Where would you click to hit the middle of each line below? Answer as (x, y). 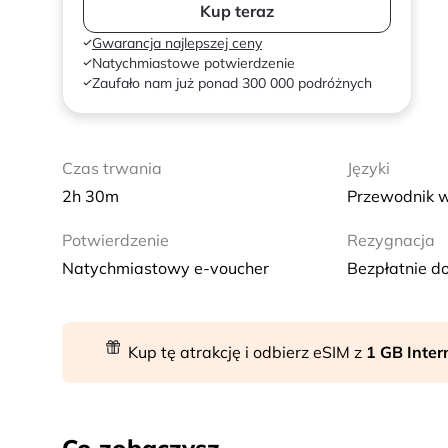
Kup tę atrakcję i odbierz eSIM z (247, 352)
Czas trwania (112, 168)
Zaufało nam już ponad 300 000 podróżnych (232, 83)
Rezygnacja (390, 240)
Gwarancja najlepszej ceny (177, 43)
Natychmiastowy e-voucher (165, 268)
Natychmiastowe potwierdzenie (193, 63)
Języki (368, 168)
